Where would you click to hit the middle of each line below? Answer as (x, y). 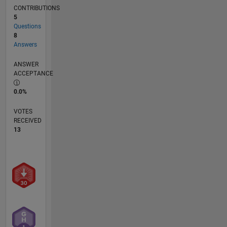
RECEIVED (27, 121)
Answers (25, 45)
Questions (27, 27)
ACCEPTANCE (33, 74)
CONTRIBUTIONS (36, 8)
